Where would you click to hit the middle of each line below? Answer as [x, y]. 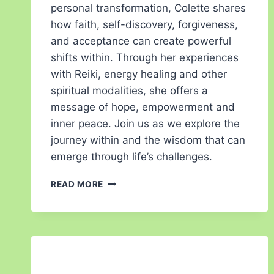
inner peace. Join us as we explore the [145, 124]
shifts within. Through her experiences [145, 58]
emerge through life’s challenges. [131, 157]
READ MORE [77, 184]
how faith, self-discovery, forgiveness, [144, 25]
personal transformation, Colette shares [148, 8]
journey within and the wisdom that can [148, 140]
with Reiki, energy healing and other [139, 74]
